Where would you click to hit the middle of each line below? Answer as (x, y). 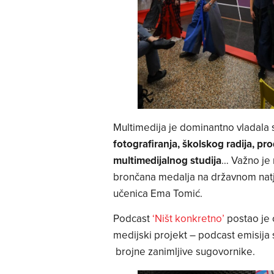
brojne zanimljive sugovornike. (184, 251)
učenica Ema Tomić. (157, 193)
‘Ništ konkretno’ (188, 218)
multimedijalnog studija (167, 160)
